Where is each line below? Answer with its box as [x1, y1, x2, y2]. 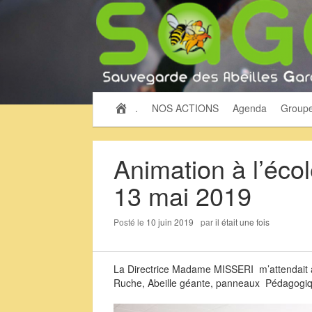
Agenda [232, 101, 267, 115]
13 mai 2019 [114, 178, 252, 213]
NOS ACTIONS [151, 101, 219, 115]
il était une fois [215, 216, 270, 228]
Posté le [114, 216, 147, 228]
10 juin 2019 [146, 216, 194, 228]
